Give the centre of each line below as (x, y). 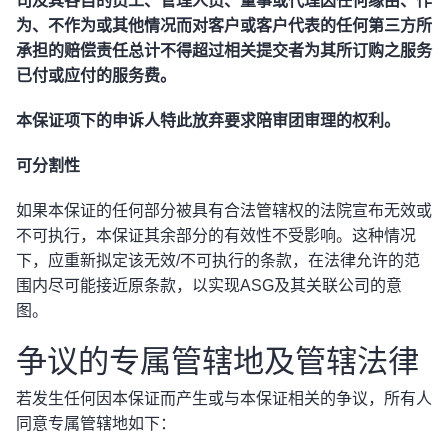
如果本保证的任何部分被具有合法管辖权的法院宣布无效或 (224, 210)
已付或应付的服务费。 (96, 75)
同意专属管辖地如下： (96, 423)
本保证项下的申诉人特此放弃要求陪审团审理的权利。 (208, 120)
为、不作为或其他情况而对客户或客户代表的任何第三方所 (224, 25)
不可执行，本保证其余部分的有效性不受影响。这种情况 (216, 235)
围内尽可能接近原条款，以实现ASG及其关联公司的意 (209, 285)
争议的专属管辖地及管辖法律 (217, 360)
